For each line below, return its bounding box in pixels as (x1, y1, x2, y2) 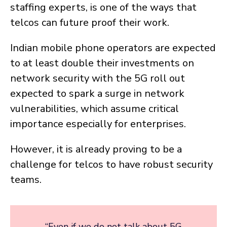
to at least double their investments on (10, 56, 194, 70)
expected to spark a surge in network (10, 87, 184, 101)
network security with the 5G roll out (10, 71, 185, 86)
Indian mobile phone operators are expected (10, 41, 216, 55)
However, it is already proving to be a (10, 142, 182, 157)
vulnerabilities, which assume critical (10, 102, 179, 116)
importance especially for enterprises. (10, 117, 186, 131)
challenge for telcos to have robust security (10, 158, 213, 172)
